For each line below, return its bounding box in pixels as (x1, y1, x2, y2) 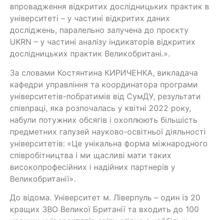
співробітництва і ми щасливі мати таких (10, 150, 171, 160)
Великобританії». (10, 173, 76, 184)
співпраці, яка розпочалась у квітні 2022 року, (10, 103, 191, 113)
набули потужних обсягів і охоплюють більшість (10, 114, 197, 125)
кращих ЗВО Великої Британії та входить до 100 (10, 204, 199, 214)
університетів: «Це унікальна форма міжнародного (10, 138, 208, 148)
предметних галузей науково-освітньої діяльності (10, 126, 206, 137)
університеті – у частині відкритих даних (10, 13, 170, 24)
